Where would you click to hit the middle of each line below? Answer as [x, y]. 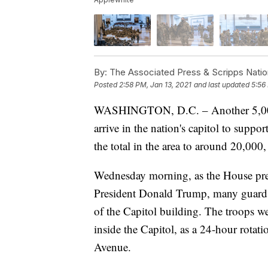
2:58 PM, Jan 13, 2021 [155, 85]
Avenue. [112, 247]
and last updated [222, 85]
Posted [106, 85]
